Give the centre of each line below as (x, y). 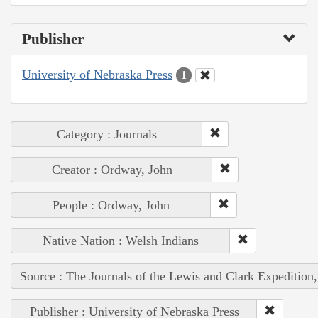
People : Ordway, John (111, 205)
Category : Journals (107, 135)
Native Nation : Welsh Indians (121, 241)
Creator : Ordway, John (112, 170)
